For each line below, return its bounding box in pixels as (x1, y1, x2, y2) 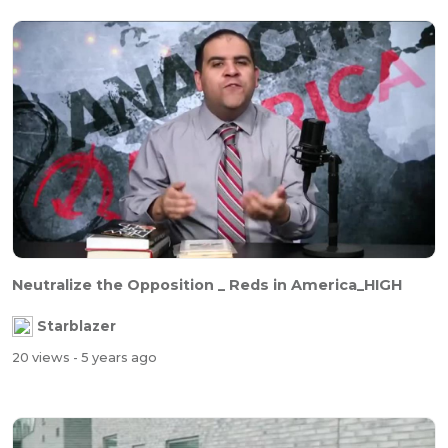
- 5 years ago (73, 350, 157, 366)
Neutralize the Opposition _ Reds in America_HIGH (12, 275, 402, 294)
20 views (12, 350, 73, 366)
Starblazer (37, 318, 116, 335)
